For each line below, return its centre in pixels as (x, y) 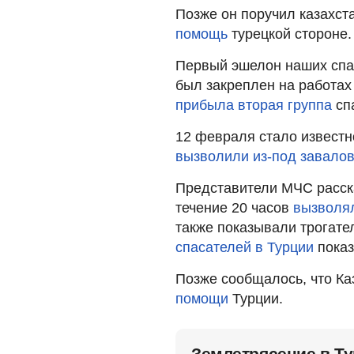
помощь (201, 34)
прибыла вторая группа (254, 105)
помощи (202, 298)
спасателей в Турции (245, 247)
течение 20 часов (234, 207)
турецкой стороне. (290, 34)
